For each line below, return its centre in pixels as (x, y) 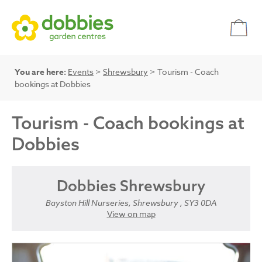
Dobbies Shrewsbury (131, 186)
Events (81, 72)
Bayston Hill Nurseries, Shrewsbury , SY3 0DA (131, 203)
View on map (131, 214)
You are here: (40, 72)
